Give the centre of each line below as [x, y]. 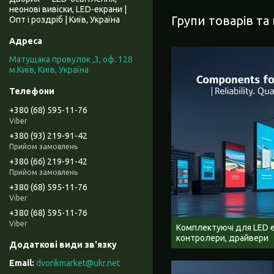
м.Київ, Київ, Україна [49, 70]
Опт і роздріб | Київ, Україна [65, 20]
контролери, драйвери [222, 238]
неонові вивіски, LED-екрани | [68, 9]
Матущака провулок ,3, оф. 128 [71, 60]
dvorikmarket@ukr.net [78, 263]
